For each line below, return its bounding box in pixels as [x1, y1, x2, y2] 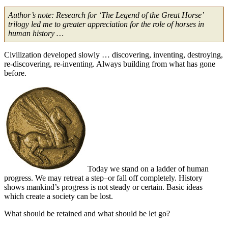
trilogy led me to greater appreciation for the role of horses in [8, 19, 204, 28]
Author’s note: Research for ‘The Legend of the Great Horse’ [8, 10, 203, 19]
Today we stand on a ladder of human [85, 164, 209, 173]
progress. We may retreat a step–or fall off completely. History [4, 173, 203, 182]
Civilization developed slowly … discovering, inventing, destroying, [4, 50, 223, 59]
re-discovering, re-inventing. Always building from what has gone [4, 59, 215, 68]
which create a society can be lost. [4, 191, 113, 201]
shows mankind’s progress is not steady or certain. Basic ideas [4, 182, 203, 191]
